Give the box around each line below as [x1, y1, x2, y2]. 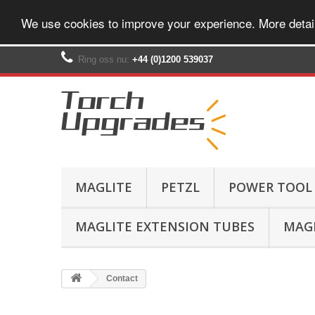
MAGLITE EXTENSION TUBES [75, 218, 255, 235]
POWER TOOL [229, 179, 312, 195]
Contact [104, 274, 138, 283]
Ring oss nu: [78, 54, 132, 65]
